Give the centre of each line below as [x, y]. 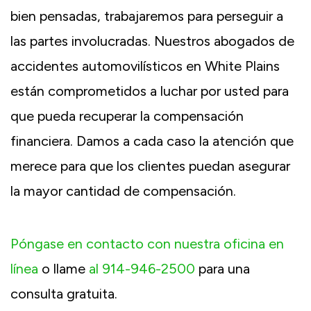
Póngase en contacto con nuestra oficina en [147, 243]
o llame [64, 268]
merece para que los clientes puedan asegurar [150, 166]
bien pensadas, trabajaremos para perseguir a [147, 16]
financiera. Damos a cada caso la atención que [152, 141]
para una [222, 268]
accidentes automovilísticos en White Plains [145, 66]
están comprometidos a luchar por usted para [150, 91]
